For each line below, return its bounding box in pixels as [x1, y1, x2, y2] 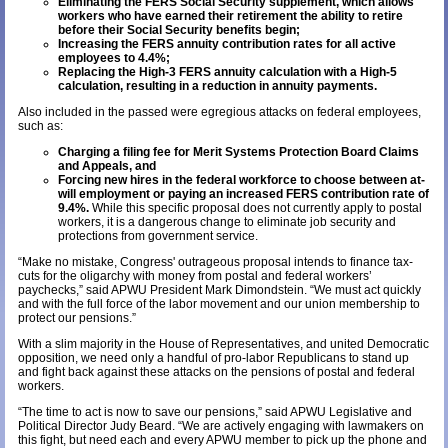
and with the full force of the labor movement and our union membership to [17, 296, 420, 311]
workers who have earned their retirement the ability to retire [57, 8, 403, 23]
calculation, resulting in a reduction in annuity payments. [57, 78, 377, 93]
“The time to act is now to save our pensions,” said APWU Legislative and [17, 404, 412, 419]
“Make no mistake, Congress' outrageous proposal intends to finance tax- [17, 254, 413, 269]
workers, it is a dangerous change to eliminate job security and [57, 214, 396, 229]
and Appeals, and [57, 158, 156, 173]
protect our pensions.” [17, 310, 136, 325]
